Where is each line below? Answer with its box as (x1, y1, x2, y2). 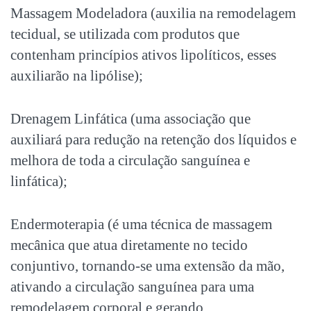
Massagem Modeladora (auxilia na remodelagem (10, 5, 296, 22)
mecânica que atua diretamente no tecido (10, 237, 248, 254)
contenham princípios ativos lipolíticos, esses (10, 47, 276, 64)
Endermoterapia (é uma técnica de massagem (10, 216, 272, 233)
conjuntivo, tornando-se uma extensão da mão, (10, 258, 285, 275)
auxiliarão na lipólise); (10, 67, 143, 85)
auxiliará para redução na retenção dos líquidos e (10, 131, 296, 149)
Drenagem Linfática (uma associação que (10, 110, 251, 128)
